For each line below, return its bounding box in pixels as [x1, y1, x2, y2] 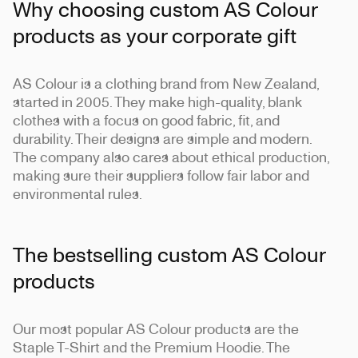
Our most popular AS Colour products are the [13, 320, 299, 337]
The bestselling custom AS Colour [13, 241, 325, 267]
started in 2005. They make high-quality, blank [13, 93, 302, 110]
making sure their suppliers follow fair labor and [13, 166, 309, 184]
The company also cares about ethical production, [13, 148, 329, 165]
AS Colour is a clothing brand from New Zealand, [13, 74, 319, 92]
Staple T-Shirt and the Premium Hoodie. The [13, 338, 290, 356]
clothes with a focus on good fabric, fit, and [13, 111, 280, 129]
